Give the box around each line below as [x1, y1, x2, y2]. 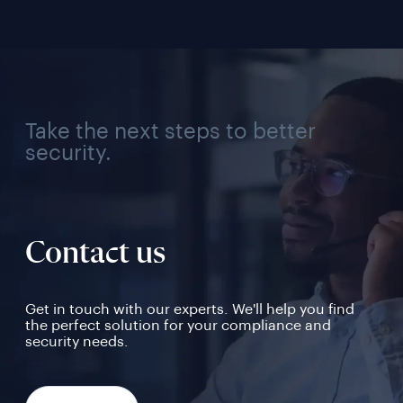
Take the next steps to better [25, 121, 317, 142]
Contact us [25, 237, 166, 270]
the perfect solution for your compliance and [25, 318, 332, 333]
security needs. [25, 335, 130, 349]
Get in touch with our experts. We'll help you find [25, 302, 355, 317]
